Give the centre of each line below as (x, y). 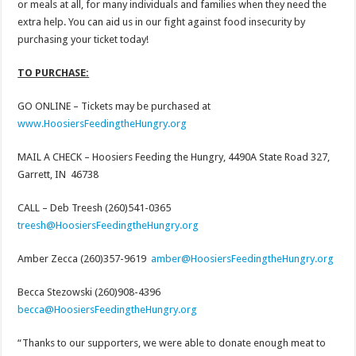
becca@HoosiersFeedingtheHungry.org (108, 310)
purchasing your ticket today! (83, 40)
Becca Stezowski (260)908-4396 (91, 292)
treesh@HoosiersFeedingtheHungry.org (108, 226)
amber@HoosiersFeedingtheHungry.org (243, 259)
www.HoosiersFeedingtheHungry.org (103, 124)
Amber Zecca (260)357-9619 (85, 259)
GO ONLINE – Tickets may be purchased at (114, 106)
